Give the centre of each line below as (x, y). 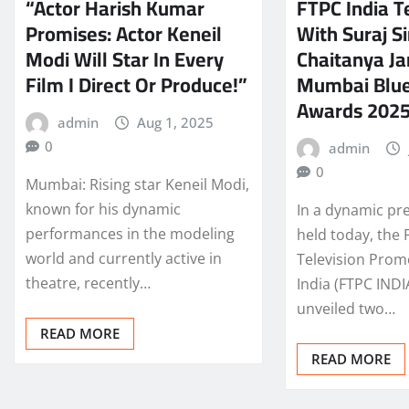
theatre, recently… (88, 283)
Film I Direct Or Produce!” (136, 84)
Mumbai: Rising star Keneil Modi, (137, 185)
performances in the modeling (130, 234)
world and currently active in (124, 259)
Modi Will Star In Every (125, 59)
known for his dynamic (103, 210)
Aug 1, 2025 (176, 122)
